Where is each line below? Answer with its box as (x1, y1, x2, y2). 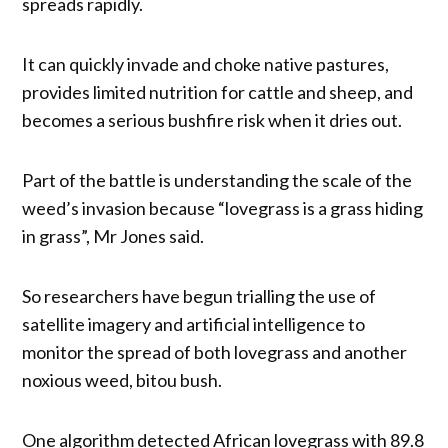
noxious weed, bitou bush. (22, 368, 223, 391)
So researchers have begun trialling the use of (22, 284, 377, 307)
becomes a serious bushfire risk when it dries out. (22, 108, 403, 131)
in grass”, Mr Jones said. (22, 224, 205, 247)
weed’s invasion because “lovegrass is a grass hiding (22, 196, 424, 219)
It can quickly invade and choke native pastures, (22, 52, 390, 75)
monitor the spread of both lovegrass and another (22, 340, 408, 363)
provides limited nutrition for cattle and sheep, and (22, 80, 414, 103)
